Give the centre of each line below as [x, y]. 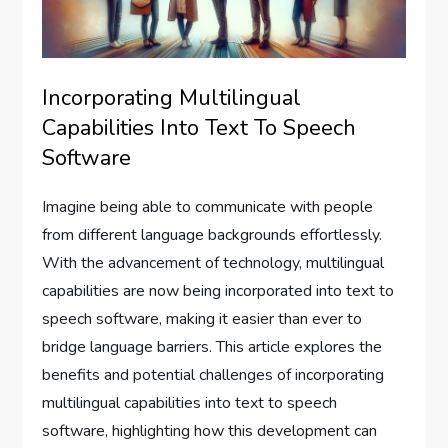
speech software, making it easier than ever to [202, 318]
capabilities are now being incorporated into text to [218, 290]
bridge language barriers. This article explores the [212, 346]
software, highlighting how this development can [210, 430]
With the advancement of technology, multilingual [213, 262]
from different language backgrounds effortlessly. [212, 234]
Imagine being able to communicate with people [208, 206]
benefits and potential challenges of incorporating [213, 374]
